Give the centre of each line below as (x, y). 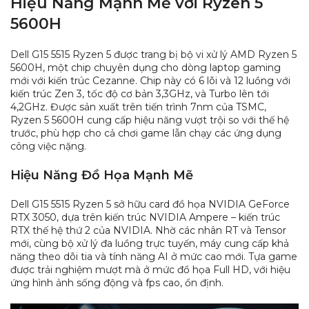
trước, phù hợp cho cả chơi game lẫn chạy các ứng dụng (146, 133)
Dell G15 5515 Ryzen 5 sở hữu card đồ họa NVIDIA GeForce (150, 204)
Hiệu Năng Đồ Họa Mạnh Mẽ (102, 175)
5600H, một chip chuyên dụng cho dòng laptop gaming (146, 67)
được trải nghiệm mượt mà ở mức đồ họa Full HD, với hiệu (150, 269)
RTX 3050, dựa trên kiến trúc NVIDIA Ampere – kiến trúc (145, 217)
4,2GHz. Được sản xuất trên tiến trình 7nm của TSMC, (138, 107)
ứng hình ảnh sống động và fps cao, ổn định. (117, 282)
